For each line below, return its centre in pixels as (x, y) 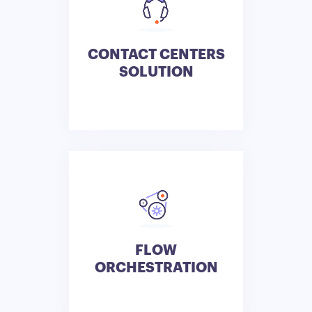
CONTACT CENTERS (156, 54)
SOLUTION (156, 72)
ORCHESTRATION (156, 267)
